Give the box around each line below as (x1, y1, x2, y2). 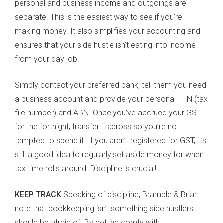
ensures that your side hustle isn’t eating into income (15, 40, 196, 50)
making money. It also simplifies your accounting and (15, 26, 200, 36)
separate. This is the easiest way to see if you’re (15, 12, 182, 22)
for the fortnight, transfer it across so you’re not (15, 121, 179, 131)
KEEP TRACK (15, 189, 63, 199)
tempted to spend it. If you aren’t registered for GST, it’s (15, 135, 206, 145)
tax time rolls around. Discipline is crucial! (15, 163, 156, 173)
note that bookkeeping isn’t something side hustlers (15, 203, 193, 213)
